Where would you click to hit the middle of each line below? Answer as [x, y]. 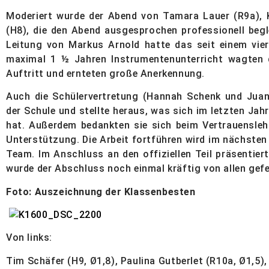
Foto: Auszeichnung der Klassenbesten [101, 192]
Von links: [29, 238]
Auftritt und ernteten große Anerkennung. [106, 73]
